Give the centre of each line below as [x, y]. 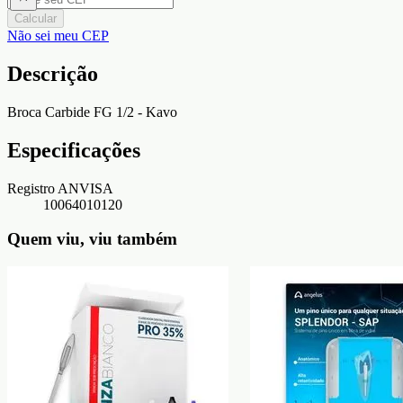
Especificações [74, 150]
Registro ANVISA [60, 188]
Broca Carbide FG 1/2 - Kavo [92, 112]
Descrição [53, 73]
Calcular [36, 18]
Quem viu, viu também [92, 239]
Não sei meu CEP [58, 35]
